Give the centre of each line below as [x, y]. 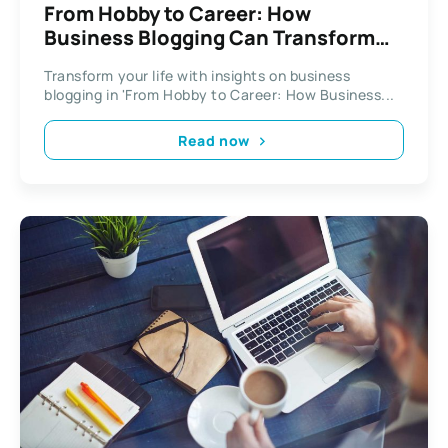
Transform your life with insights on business [197, 76]
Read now [214, 140]
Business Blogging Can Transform [209, 38]
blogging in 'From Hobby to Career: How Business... [219, 95]
